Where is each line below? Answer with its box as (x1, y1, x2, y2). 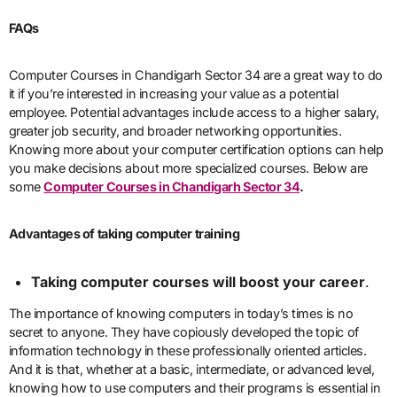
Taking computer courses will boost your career (31, 273, 366, 292)
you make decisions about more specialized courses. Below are (8, 160, 368, 176)
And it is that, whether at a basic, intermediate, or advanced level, (8, 362, 375, 378)
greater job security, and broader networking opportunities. (8, 123, 342, 139)
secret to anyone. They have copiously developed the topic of (8, 324, 359, 340)
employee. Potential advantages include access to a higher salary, (8, 105, 379, 121)
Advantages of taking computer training (8, 226, 240, 242)
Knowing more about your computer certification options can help (8, 142, 384, 158)
